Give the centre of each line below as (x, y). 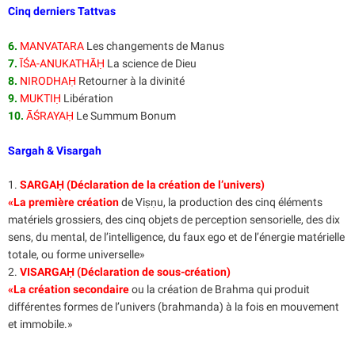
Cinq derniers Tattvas (62, 11)
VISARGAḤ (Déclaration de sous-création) (125, 272)
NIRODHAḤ (48, 80)
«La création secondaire (69, 290)
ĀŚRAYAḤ (50, 115)
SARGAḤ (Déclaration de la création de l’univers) (142, 185)
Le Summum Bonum (125, 115)
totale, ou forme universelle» (76, 255)
